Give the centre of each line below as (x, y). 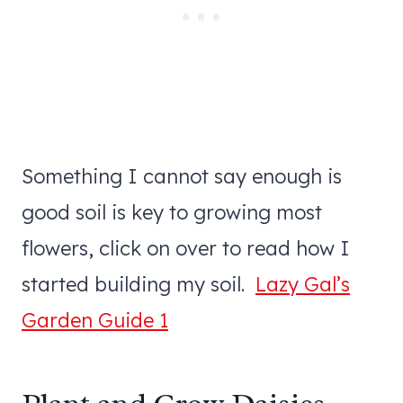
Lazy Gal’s (303, 284)
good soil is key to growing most (172, 212)
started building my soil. (139, 284)
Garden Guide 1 (95, 320)
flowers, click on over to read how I (186, 248)
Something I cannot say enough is (182, 176)
